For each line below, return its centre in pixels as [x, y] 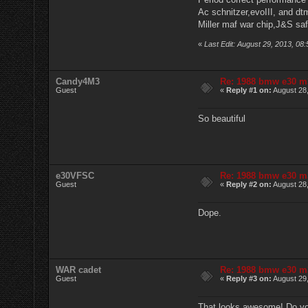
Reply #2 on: [249, 184]
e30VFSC [75, 175]
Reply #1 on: [249, 90]
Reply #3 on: [249, 278]
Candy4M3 [78, 81]
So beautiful [223, 119]
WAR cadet [79, 269]
